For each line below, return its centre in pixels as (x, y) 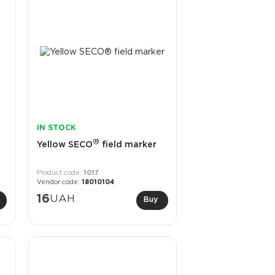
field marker (128, 145)
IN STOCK (56, 128)
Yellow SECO (64, 145)
